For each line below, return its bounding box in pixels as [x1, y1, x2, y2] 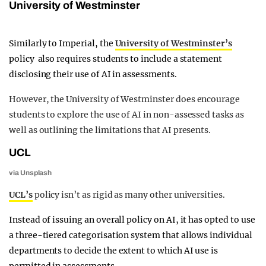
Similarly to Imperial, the [9, 38, 115, 49]
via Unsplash [9, 169, 52, 178]
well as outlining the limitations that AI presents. [9, 125, 211, 136]
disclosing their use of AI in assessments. [9, 69, 177, 80]
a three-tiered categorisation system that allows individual [9, 230, 252, 241]
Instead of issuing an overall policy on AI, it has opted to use [9, 214, 255, 226]
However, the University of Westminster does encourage [9, 94, 240, 105]
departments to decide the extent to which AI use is [9, 245, 218, 256]
